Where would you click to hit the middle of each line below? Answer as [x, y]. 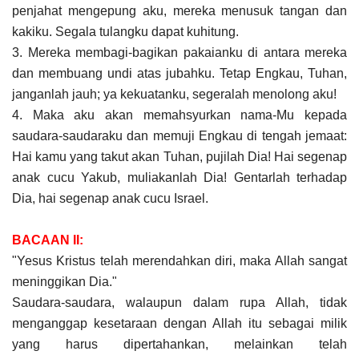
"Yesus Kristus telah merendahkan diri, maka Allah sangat [179, 260]
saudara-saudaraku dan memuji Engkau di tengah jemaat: [179, 135]
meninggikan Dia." [65, 281]
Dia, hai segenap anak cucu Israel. [110, 198]
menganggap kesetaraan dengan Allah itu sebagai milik [179, 323]
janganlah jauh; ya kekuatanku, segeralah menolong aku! [174, 94]
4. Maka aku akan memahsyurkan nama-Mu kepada [179, 115]
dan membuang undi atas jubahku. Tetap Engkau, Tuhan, [179, 73]
